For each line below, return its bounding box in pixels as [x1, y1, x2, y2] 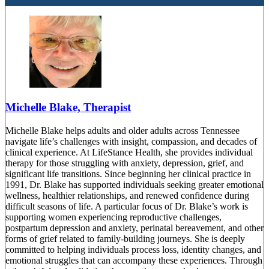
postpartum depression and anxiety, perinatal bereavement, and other [5, 223, 264, 234]
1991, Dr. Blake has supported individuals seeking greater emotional [5, 180, 264, 190]
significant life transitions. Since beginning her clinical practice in [5, 169, 251, 180]
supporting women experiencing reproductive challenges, [5, 212, 222, 223]
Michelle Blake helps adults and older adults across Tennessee [5, 125, 240, 136]
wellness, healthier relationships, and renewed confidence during [5, 190, 249, 201]
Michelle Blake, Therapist [5, 101, 131, 114]
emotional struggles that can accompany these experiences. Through [5, 255, 262, 266]
